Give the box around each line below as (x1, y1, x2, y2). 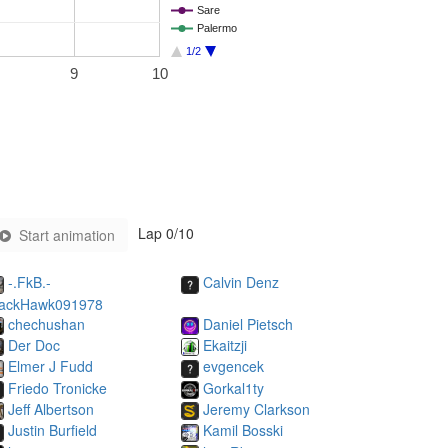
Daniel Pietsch (203, 313, 293, 334)
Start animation (19, 225, 115, 246)
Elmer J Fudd (8, 356, 93, 377)
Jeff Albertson (8, 398, 94, 419)
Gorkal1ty (203, 377, 264, 398)
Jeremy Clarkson (203, 398, 310, 419)
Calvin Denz (203, 272, 279, 293)
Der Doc (8, 334, 60, 355)
